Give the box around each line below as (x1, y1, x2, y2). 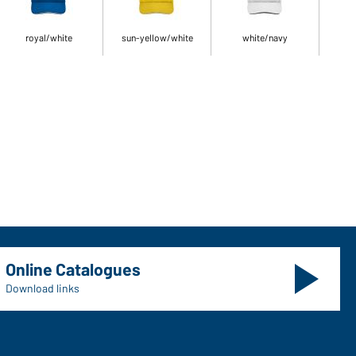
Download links (6, 281, 79, 295)
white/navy (242, 32, 288, 43)
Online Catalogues (6, 259, 141, 279)
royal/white (25, 32, 73, 43)
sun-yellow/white (121, 32, 193, 43)
